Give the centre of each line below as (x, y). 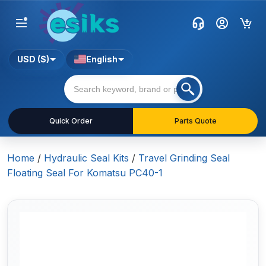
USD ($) (33, 59)
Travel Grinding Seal (184, 158)
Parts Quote (195, 121)
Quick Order (71, 121)
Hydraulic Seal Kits (86, 158)
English (102, 59)
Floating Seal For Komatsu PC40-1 (85, 173)
